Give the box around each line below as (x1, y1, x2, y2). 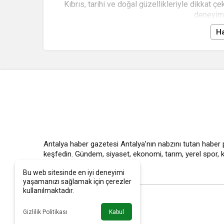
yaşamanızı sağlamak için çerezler (23, 177, 131, 185)
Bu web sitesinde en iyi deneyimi (23, 168, 124, 176)
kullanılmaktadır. (23, 186, 74, 194)
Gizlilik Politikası (23, 208, 67, 215)
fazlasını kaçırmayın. (43, 159, 109, 168)
